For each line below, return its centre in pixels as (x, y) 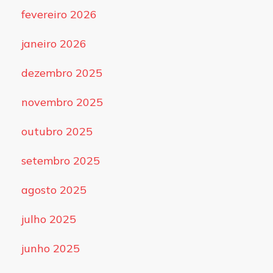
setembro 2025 (60, 161)
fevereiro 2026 (59, 15)
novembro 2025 (62, 102)
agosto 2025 (54, 190)
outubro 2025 (57, 132)
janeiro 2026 (54, 44)
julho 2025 (48, 219)
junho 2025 (50, 249)
